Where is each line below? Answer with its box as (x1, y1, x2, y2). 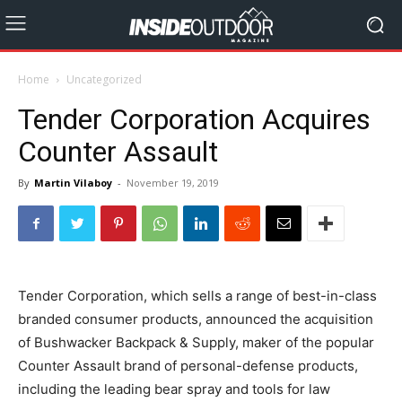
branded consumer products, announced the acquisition (18, 310, 373, 328)
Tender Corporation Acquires (18, 102, 371, 136)
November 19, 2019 (127, 176, 219, 189)
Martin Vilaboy (34, 176, 112, 189)
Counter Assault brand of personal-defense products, (18, 357, 358, 374)
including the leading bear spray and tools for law (18, 380, 330, 398)
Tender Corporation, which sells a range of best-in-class (18, 287, 377, 304)
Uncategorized (66, 72, 142, 87)
